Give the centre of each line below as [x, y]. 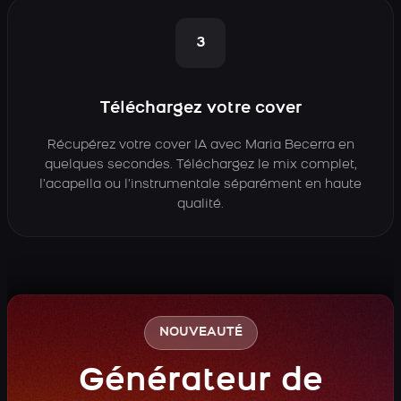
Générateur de [200, 382]
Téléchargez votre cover [200, 109]
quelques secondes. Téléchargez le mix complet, [200, 165]
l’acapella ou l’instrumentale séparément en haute [200, 185]
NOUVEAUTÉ [200, 333]
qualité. [200, 205]
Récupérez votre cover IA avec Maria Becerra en [200, 145]
